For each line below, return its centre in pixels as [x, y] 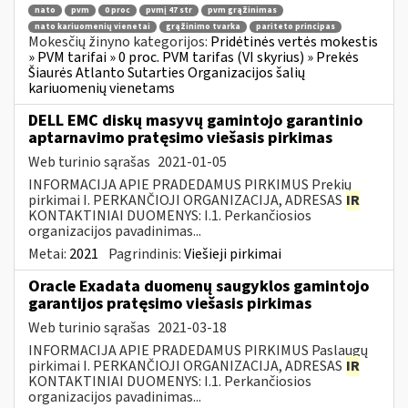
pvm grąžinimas [242, 11]
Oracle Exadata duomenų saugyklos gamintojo [199, 286]
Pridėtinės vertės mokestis [294, 41]
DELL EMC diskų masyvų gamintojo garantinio [195, 120]
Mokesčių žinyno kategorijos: [119, 41]
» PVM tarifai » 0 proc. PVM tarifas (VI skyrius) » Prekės [194, 57]
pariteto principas [296, 26]
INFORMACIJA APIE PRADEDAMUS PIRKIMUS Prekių [190, 184]
